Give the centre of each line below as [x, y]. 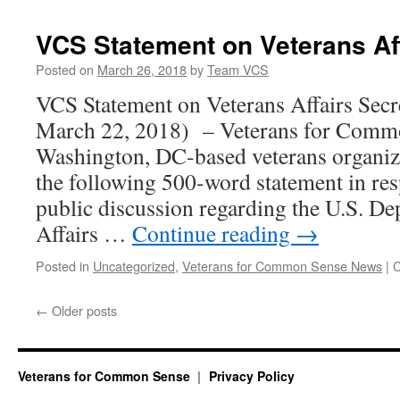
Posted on [65, 69]
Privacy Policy [251, 376]
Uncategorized [134, 266]
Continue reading [214, 233]
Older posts [83, 310]
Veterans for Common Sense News [282, 266]
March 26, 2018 [142, 69]
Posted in [62, 266]
